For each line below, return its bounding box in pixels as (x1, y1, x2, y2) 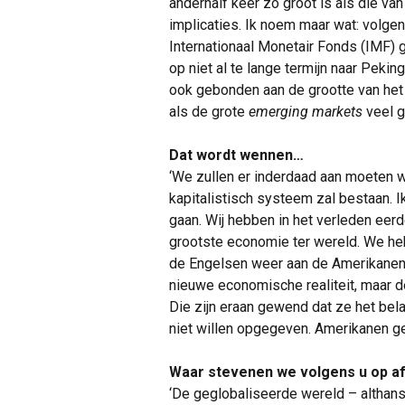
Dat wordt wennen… (169, 146, 304, 164)
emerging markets (249, 103, 366, 120)
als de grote (169, 103, 249, 120)
